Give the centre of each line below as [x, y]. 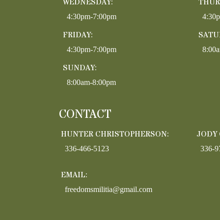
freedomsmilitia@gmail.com [109, 189]
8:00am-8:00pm [91, 82]
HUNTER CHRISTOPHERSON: [115, 134]
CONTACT [85, 114]
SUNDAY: [80, 68]
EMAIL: [74, 175]
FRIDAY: [78, 35]
